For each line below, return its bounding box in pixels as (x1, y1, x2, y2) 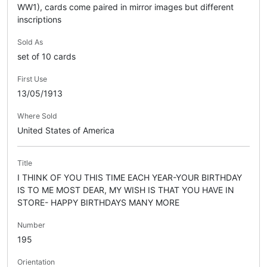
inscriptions (17, 14, 61, 24)
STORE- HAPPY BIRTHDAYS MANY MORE (17, 197, 179, 207)
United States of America (17, 125, 114, 135)
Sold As (17, 37, 43, 46)
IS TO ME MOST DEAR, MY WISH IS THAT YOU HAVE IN (17, 184, 234, 195)
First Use (17, 74, 47, 83)
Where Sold (17, 111, 57, 120)
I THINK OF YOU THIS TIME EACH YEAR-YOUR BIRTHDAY (17, 172, 242, 182)
